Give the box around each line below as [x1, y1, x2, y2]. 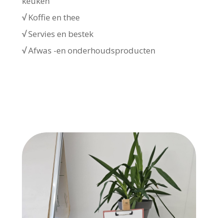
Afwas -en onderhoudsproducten [28, 45, 155, 56]
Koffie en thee [28, 12, 80, 23]
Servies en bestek [28, 28, 93, 40]
